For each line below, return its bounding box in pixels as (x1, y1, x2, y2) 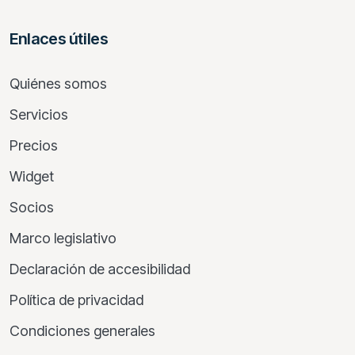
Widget (10, 168, 54, 185)
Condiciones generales (10, 323, 155, 340)
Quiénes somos (10, 75, 107, 93)
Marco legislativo (10, 230, 116, 247)
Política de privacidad (10, 292, 143, 309)
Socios (10, 199, 54, 216)
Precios (10, 137, 58, 155)
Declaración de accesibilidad (10, 261, 190, 278)
